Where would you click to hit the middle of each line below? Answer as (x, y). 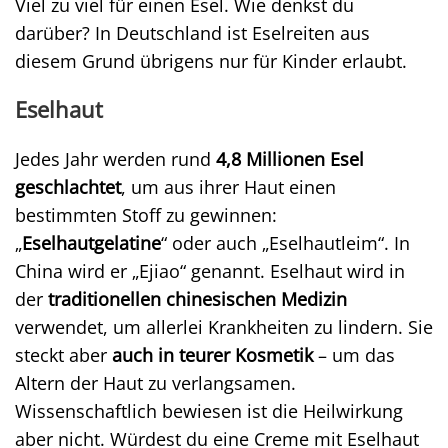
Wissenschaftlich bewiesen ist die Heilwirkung (209, 411)
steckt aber (63, 355)
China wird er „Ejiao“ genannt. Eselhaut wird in (210, 271)
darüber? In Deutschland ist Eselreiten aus (192, 33)
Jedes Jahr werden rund (115, 159)
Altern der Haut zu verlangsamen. (155, 383)
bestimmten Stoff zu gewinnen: (146, 215)
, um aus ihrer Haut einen (228, 187)
